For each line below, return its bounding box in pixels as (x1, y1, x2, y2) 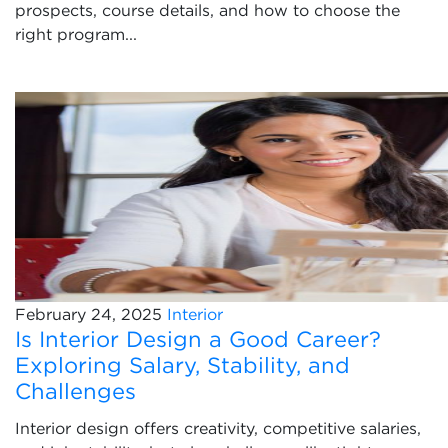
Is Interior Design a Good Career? (15, 327, 381, 351)
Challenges (15, 379, 136, 403)
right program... (15, 25, 137, 43)
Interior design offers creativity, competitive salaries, (15, 419, 421, 437)
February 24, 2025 (15, 305, 162, 323)
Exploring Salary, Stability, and (15, 353, 350, 377)
